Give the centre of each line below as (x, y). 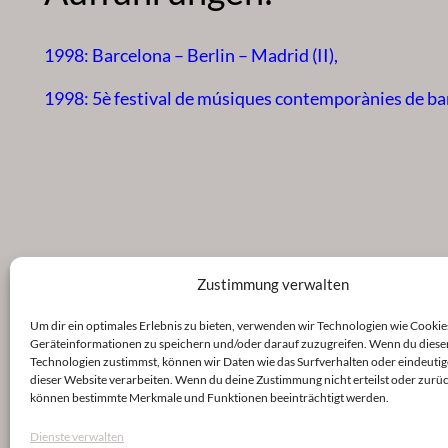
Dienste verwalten (77, 436)
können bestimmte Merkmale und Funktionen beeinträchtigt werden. (209, 397)
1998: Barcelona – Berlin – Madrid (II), (191, 55)
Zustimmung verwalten (272, 284)
